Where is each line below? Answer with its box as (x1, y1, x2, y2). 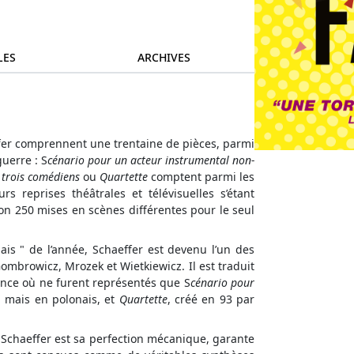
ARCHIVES (137, 50, 191, 66)
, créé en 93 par (167, 292, 255, 307)
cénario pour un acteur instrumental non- (47, 153, 255, 168)
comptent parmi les (147, 169, 255, 185)
